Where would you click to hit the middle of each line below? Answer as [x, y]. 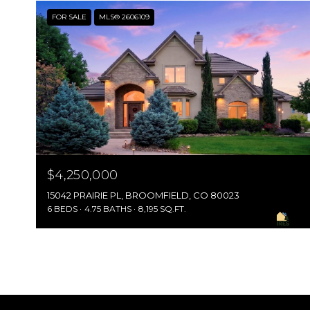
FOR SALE [69, 17]
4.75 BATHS [108, 209]
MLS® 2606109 [124, 17]
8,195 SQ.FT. [162, 209]
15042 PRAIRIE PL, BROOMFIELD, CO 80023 [143, 195]
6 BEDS [62, 209]
